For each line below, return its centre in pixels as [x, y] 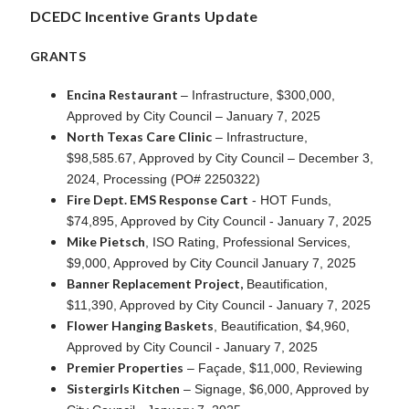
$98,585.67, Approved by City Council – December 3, [220, 157]
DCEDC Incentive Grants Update [144, 16]
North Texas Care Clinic [139, 136]
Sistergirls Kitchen [123, 388]
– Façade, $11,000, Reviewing [273, 367]
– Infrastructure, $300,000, [258, 94]
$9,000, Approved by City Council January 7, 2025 [211, 262]
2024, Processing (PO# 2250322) [163, 178]
